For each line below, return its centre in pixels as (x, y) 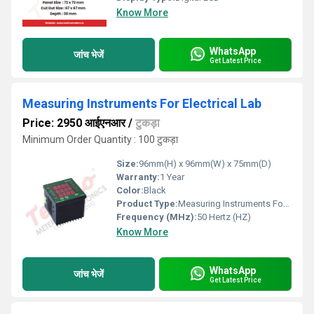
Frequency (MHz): (157, 217)
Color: (130, 190)
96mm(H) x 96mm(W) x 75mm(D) (205, 164)
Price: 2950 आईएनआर (74, 123)
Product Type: (147, 204)
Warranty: (138, 177)
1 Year (172, 177)
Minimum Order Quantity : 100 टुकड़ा (100, 139)
